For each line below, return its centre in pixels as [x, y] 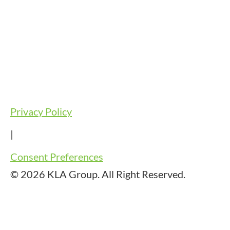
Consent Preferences [57, 157]
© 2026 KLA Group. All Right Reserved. [98, 174]
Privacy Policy [41, 112]
